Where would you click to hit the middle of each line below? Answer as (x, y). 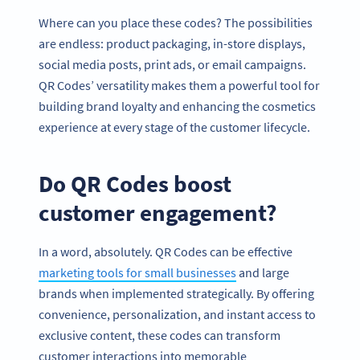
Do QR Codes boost (135, 184)
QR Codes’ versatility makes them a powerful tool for (179, 86)
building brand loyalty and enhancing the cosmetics (177, 106)
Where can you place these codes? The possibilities (176, 23)
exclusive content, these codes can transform (160, 335)
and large (263, 272)
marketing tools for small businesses (137, 272)
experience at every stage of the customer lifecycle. (176, 127)
